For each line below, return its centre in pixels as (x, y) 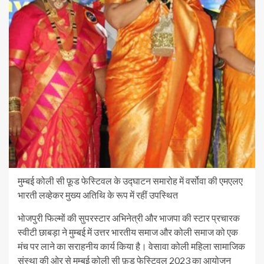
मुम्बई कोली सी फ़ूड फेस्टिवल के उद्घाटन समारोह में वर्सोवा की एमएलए (130, 181)
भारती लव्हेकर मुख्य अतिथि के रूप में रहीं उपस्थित (98, 195)
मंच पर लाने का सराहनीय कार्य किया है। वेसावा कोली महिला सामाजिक (131, 246)
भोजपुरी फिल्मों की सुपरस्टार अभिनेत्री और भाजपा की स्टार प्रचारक (129, 218)
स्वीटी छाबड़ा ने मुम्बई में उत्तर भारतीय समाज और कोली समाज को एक (128, 232)
